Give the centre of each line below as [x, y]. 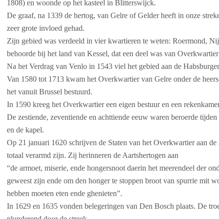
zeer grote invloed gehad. [46, 28]
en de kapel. [25, 130]
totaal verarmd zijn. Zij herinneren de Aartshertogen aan [93, 155]
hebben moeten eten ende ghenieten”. [65, 193]
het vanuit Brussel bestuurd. [50, 92]
